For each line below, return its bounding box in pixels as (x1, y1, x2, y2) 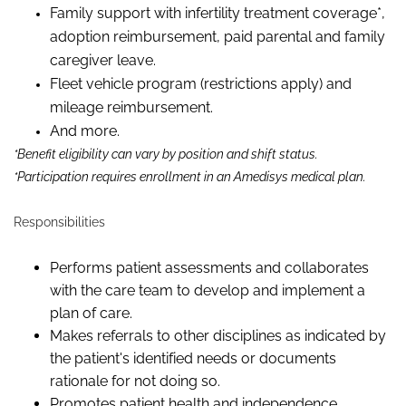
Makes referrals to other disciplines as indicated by (50, 327, 386, 345)
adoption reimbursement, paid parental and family (50, 28, 385, 46)
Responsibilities (14, 215, 105, 230)
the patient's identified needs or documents (50, 350, 336, 368)
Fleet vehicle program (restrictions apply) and (50, 75, 352, 93)
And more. (50, 122, 120, 140)
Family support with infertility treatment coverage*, (50, 5, 385, 23)
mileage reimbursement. (50, 99, 213, 117)
